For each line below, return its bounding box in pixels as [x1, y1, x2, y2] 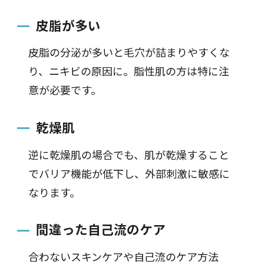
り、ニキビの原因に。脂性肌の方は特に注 [28, 63, 229, 79]
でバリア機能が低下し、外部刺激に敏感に [28, 165, 230, 181]
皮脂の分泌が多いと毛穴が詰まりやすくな [28, 44, 230, 60]
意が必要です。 [28, 82, 101, 98]
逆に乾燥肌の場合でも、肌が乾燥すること [28, 146, 229, 162]
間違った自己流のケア [35, 220, 166, 239]
